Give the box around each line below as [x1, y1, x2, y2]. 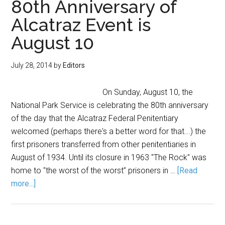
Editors [63, 61, 85, 69]
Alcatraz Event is [11, 14, 151, 35]
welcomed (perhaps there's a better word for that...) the [11, 127, 206, 136]
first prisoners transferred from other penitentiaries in [11, 140, 196, 149]
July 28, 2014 [11, 61, 53, 69]
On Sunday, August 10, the [98, 87, 193, 97]
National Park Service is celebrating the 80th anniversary [11, 100, 209, 110]
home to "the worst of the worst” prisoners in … [11, 166, 178, 175]
